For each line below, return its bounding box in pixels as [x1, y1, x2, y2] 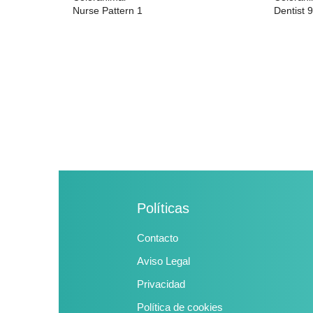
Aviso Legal [137, 254, 190, 267]
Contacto [137, 231, 178, 244]
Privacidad [137, 277, 185, 290]
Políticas [137, 200, 189, 216]
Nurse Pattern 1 [73, 4, 143, 16]
